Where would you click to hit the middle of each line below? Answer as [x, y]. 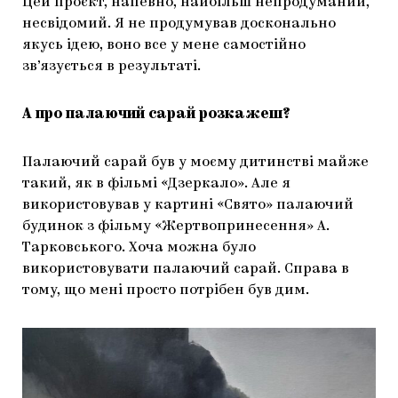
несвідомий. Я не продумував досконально [179, 24]
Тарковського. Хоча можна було [139, 248]
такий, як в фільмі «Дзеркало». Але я [156, 184]
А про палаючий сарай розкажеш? [156, 115]
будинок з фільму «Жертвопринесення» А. [176, 227]
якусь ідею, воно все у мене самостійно [164, 46]
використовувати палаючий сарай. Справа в [186, 270]
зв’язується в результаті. [113, 67]
